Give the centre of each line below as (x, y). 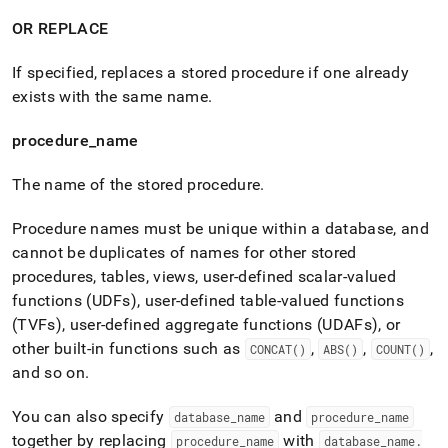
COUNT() (400, 349)
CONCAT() (277, 349)
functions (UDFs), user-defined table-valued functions (208, 300)
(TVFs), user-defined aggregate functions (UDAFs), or (206, 324)
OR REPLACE (60, 28)
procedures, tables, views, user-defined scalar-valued (204, 276)
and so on (48, 372)
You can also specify (90, 416)
